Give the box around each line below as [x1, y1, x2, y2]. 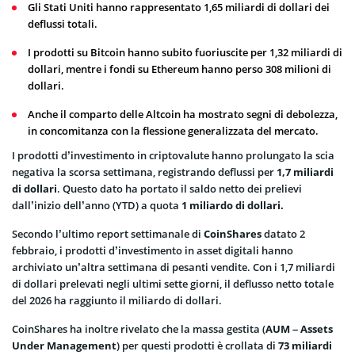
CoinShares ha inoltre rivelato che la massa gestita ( [12, 321, 265, 336]
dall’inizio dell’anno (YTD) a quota [12, 197, 181, 212]
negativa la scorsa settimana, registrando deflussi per [12, 164, 277, 179]
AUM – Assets [265, 321, 333, 336]
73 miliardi [278, 338, 332, 353]
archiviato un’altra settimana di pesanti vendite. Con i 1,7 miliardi [12, 259, 335, 274]
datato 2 [261, 226, 305, 241]
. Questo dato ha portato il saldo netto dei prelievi [57, 181, 302, 196]
